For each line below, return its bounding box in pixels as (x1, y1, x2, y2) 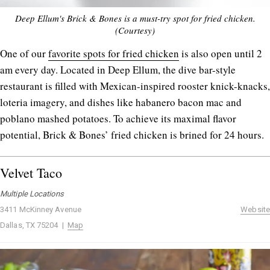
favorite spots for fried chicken (48, 46, 179, 61)
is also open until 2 (179, 46, 262, 61)
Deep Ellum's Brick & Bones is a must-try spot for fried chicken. (14, 12, 256, 25)
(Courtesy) (115, 24, 155, 37)
